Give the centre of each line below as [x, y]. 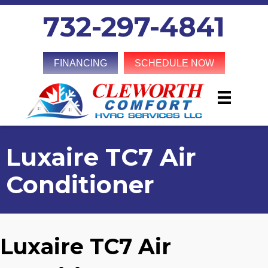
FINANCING [80, 63]
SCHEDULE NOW [174, 63]
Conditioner [80, 184]
